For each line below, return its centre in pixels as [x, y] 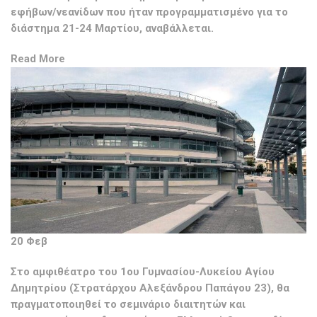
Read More [38, 59]
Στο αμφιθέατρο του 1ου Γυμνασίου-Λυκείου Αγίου [143, 272]
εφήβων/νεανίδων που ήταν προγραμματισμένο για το [149, 12]
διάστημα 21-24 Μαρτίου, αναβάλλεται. [112, 28]
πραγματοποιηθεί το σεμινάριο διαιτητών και [128, 305]
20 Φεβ [29, 242]
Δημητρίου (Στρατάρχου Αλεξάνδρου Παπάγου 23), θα [150, 288]
